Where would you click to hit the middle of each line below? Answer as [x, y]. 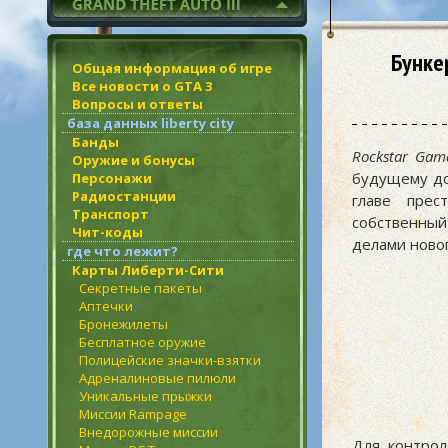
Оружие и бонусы [133, 160]
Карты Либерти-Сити [148, 270]
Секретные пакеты [140, 288]
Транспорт [110, 214]
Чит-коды [107, 232]
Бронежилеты [123, 324]
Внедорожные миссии [148, 432]
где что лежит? [122, 251]
